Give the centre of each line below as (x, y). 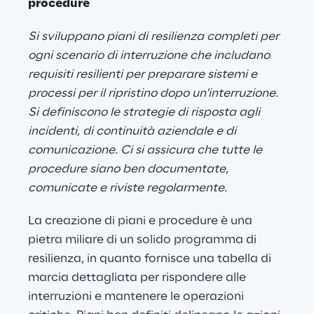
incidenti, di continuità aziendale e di (134, 131)
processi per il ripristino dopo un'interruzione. (155, 94)
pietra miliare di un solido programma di (144, 240)
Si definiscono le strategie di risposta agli (145, 112)
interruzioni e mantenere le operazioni (137, 297)
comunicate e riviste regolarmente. (128, 188)
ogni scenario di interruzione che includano (150, 56)
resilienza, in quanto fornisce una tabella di (151, 259)
